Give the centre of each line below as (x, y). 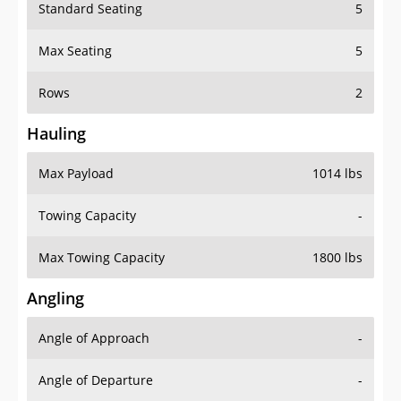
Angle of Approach (94, 338)
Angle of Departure (96, 380)
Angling (55, 299)
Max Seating (75, 51)
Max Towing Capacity (102, 258)
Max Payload (76, 174)
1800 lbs (337, 258)
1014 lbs (337, 174)
